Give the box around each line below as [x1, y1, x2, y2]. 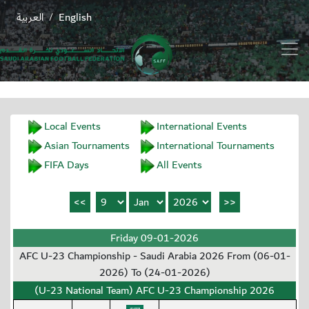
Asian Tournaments [43, 137, 130, 155]
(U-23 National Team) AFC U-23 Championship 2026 [34, 281, 275, 300]
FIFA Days [43, 156, 89, 175]
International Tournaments [156, 137, 275, 155]
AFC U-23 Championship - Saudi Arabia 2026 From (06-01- [19, 247, 290, 266]
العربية [17, 8, 43, 27]
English [59, 8, 92, 27]
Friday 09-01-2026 [110, 229, 199, 248]
